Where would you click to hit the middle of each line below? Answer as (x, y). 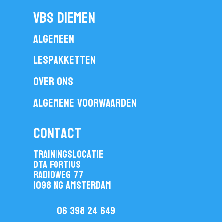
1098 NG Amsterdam (72, 185)
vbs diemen (64, 18)
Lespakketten (65, 60)
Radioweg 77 (58, 175)
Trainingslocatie (68, 154)
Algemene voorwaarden (85, 103)
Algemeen (54, 39)
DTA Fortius (57, 165)
